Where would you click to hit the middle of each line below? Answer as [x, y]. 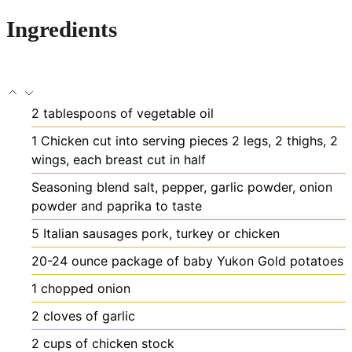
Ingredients [62, 29]
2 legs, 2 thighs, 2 [285, 141]
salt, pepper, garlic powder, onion [233, 187]
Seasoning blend [81, 187]
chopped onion [86, 289]
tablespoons [80, 114]
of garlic [110, 316]
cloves [62, 316]
